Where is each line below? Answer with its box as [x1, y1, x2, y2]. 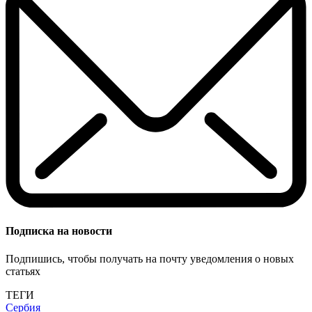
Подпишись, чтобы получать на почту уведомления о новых [6, 252, 294, 265]
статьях [6, 265, 40, 277]
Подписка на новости [6, 225, 112, 237]
